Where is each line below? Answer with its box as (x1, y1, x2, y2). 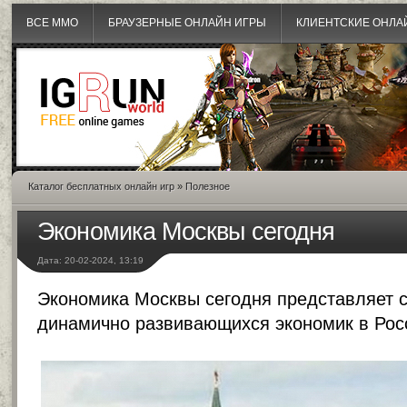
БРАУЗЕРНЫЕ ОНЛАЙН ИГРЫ (108, 16, 266, 29)
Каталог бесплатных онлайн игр (28, 181, 174, 192)
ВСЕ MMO (26, 16, 78, 29)
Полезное (185, 181, 230, 192)
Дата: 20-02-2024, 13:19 (37, 255, 144, 265)
